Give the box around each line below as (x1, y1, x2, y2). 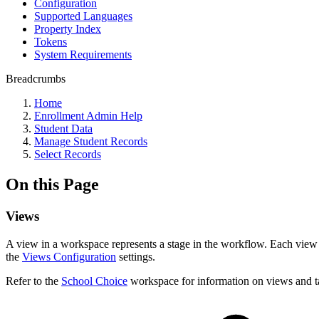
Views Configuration (22, 250, 116, 263)
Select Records (34, 148, 101, 160)
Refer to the (6, 274, 61, 287)
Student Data (34, 122, 93, 135)
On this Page (6, 174, 99, 194)
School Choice (61, 274, 127, 287)
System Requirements (34, 48, 132, 61)
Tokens (34, 36, 67, 48)
